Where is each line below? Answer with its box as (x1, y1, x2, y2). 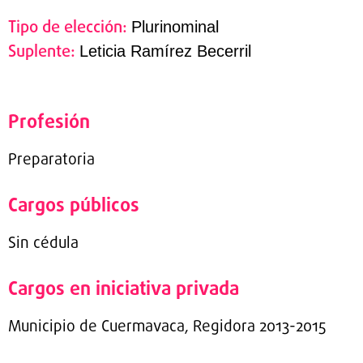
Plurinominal (131, 18, 219, 36)
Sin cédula (8, 233, 79, 255)
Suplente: (8, 40, 79, 65)
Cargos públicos (8, 192, 139, 220)
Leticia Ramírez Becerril (79, 42, 251, 60)
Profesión (8, 109, 90, 137)
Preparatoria (8, 149, 95, 172)
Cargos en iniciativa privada (8, 275, 239, 304)
